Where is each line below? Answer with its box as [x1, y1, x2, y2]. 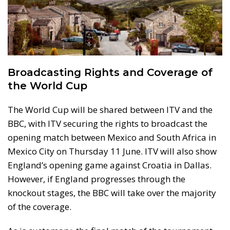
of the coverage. [8, 201, 71, 213]
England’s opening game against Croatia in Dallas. [8, 159, 212, 171]
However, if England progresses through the [8, 173, 185, 185]
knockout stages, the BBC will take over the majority [8, 187, 216, 199]
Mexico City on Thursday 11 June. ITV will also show [8, 145, 217, 158]
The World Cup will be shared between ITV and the [8, 104, 213, 116]
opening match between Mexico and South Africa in [8, 131, 216, 144]
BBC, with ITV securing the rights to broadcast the [8, 118, 207, 130]
